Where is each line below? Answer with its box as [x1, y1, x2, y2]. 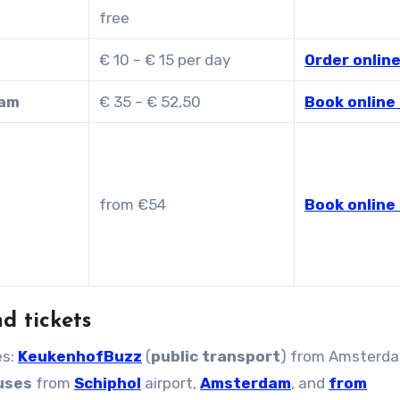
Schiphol [74, 373, 141, 392]
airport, [141, 373, 200, 392]
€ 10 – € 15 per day [99, 50, 231, 69]
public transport [151, 346, 280, 365]
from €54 [99, 195, 167, 213]
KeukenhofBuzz [18, 346, 142, 365]
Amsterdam [200, 373, 291, 392]
